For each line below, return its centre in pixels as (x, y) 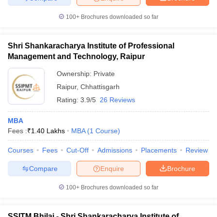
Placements (159, 150)
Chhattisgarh (100, 87)
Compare (43, 168)
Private (104, 74)
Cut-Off (77, 150)
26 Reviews (117, 100)
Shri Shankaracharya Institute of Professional (91, 46)
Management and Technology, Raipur (76, 56)
